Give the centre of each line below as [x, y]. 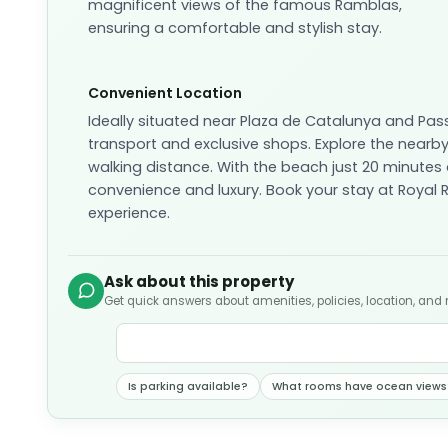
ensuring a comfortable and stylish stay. [235, 28]
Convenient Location [165, 93]
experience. [129, 213]
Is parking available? [188, 387]
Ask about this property [199, 282]
